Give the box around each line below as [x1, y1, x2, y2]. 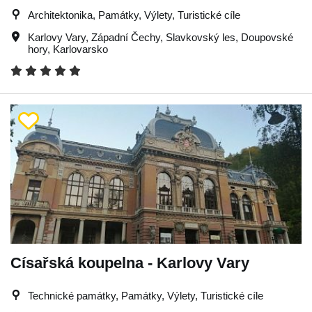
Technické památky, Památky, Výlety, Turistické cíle [28, 289, 263, 302]
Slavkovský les [166, 31, 235, 43]
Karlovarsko [53, 42, 108, 55]
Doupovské [241, 31, 293, 43]
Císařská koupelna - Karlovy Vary [10, 253, 249, 272]
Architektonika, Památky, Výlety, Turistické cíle [28, 8, 240, 21]
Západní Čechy [91, 31, 160, 43]
